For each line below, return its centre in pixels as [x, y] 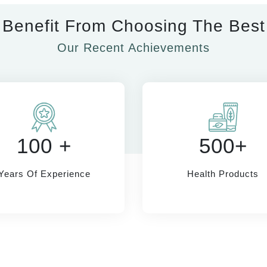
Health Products [223, 173]
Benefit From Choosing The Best [133, 26]
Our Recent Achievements [133, 47]
